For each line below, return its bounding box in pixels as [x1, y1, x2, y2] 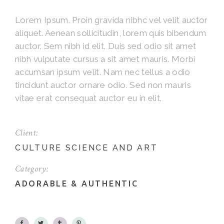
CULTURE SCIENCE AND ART [15, 142, 158, 152]
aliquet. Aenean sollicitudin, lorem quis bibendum [15, 27, 206, 38]
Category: [15, 162, 49, 174]
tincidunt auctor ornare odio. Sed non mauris [15, 79, 191, 90]
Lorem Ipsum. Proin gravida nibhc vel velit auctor [15, 14, 208, 25]
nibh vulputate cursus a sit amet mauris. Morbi [15, 53, 195, 64]
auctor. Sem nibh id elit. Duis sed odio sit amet [15, 40, 196, 51]
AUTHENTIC [81, 178, 138, 188]
